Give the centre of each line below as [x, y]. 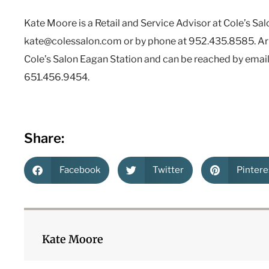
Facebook [80, 170]
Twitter [168, 170]
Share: [44, 138]
